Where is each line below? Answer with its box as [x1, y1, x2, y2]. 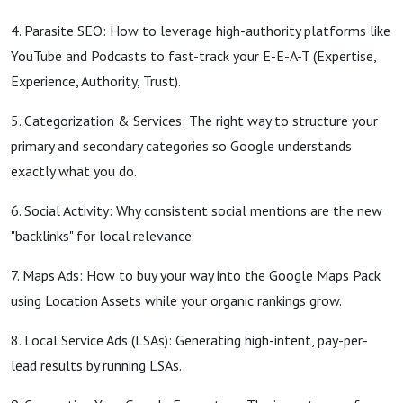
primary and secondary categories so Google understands [11, 137, 352, 155]
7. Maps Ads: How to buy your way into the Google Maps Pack [11, 266, 381, 284]
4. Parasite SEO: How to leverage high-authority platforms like [11, 22, 390, 40]
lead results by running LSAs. [11, 356, 182, 374]
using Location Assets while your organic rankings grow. [11, 291, 342, 309]
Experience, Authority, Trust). [11, 72, 181, 90]
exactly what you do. [11, 162, 137, 180]
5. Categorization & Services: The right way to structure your [11, 112, 378, 130]
